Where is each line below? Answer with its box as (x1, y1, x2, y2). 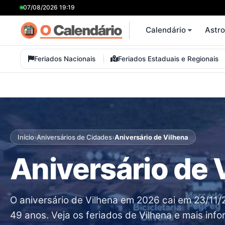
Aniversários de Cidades (37, 133, 112, 141)
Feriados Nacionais (34, 55, 96, 63)
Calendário (145, 25, 186, 35)
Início (18, 133, 34, 141)
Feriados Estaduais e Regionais (118, 55, 219, 63)
